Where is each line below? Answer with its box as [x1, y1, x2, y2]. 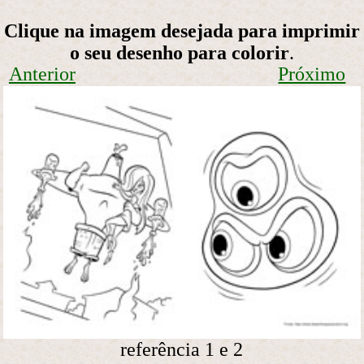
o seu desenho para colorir [70, 42, 289, 64]
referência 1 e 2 [120, 339, 244, 361]
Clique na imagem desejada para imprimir [4, 20, 360, 42]
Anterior [8, 63, 76, 85]
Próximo [278, 63, 346, 85]
